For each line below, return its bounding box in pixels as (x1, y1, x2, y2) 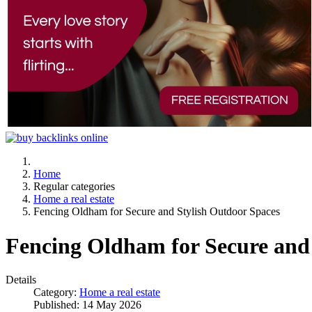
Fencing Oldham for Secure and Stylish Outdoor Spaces (33, 205, 280, 218)
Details (6, 274, 36, 286)
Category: (33, 286, 79, 299)
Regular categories (33, 180, 115, 193)
